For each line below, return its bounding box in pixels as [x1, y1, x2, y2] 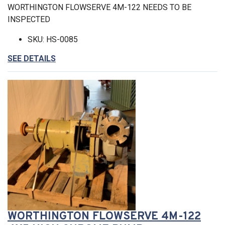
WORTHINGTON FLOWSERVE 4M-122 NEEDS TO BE [8, 2, 191, 12]
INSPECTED [8, 14, 50, 24]
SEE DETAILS [8, 53, 56, 63]
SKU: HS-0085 [28, 34, 78, 44]
